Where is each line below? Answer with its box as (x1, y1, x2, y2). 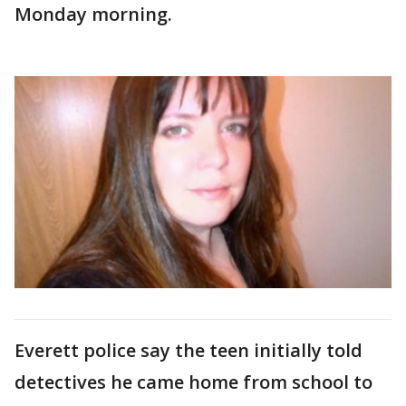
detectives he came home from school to (14, 369, 372, 394)
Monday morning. (14, 2, 172, 26)
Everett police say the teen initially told (14, 337, 362, 362)
